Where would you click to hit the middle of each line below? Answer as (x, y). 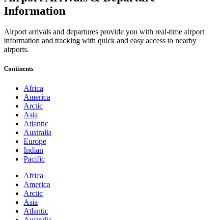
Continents (19, 69)
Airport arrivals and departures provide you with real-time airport (104, 32)
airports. (16, 50)
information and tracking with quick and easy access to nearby (100, 41)
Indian (33, 150)
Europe (35, 141)
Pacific (34, 159)
